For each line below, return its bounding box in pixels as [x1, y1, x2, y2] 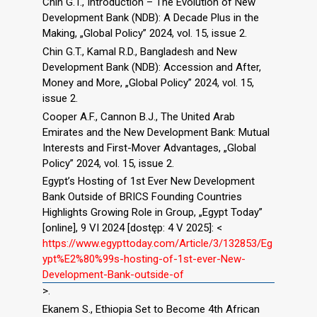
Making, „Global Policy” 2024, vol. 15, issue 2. [42, 27, 247, 40]
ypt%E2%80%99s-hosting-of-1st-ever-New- [42, 253, 246, 266]
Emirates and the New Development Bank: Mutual [42, 125, 270, 139]
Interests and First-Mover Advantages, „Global [42, 141, 256, 154]
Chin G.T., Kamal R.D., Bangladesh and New [42, 45, 237, 58]
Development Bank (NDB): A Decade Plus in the [42, 11, 259, 25]
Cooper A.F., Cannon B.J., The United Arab [42, 110, 235, 123]
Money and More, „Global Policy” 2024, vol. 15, [42, 76, 254, 89]
